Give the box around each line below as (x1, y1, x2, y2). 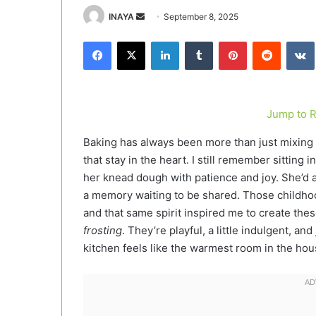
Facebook (111, 35, 154, 47)
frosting (83, 224, 122, 238)
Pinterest (246, 35, 286, 47)
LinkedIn (178, 35, 215, 47)
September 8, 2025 (164, 11, 238, 22)
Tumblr (212, 35, 242, 47)
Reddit (280, 35, 308, 47)
